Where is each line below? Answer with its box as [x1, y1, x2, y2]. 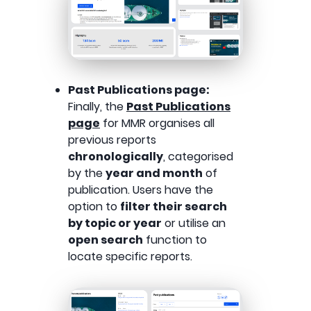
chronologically [68, 149, 163, 165]
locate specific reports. [68, 249, 192, 265]
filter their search [120, 199, 227, 215]
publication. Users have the [68, 182, 213, 199]
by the [68, 165, 106, 182]
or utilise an [162, 215, 226, 232]
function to [143, 232, 207, 249]
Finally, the [68, 99, 126, 115]
